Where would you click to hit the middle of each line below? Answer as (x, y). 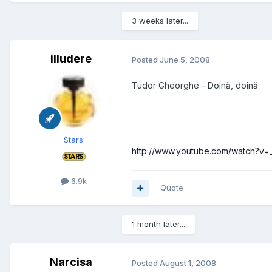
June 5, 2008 (185, 59)
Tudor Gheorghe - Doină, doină (195, 86)
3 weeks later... (160, 21)
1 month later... (158, 224)
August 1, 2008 (188, 263)
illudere (71, 59)
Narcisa (71, 262)
